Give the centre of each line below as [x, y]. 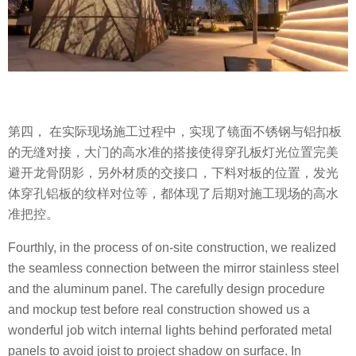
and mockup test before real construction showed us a [159, 310]
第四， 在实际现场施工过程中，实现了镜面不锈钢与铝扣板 [175, 132]
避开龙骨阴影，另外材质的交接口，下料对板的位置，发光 [173, 173]
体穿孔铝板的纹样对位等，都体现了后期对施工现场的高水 [173, 194]
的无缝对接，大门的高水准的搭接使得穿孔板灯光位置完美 [173, 153]
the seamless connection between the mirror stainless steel [174, 269]
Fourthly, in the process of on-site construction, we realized [172, 248]
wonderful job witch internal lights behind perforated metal [170, 331]
